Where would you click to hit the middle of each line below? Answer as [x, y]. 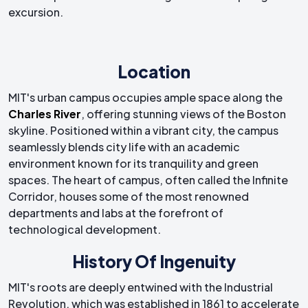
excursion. [36, 12]
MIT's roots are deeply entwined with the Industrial [141, 287]
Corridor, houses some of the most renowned [129, 197]
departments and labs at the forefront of [116, 213]
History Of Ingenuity [154, 262]
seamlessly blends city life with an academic [124, 147]
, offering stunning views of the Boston [184, 114]
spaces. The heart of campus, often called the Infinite [148, 180]
